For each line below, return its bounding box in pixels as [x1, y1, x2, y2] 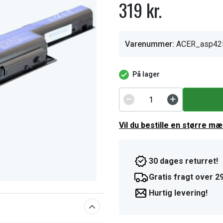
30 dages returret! [149, 156, 218, 166]
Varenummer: [125, 39, 174, 49]
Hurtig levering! [149, 188, 208, 198]
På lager [132, 70, 160, 78]
